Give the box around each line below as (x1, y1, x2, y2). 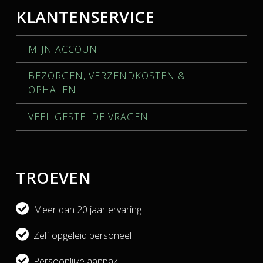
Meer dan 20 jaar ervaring (28, 203, 141, 217)
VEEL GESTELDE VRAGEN (28, 110, 149, 124)
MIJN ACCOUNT (28, 42, 103, 56)
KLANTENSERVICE (15, 5, 154, 28)
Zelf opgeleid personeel (28, 229, 131, 242)
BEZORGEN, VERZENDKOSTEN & (28, 69, 186, 83)
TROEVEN (15, 166, 91, 188)
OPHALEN (28, 83, 76, 97)
